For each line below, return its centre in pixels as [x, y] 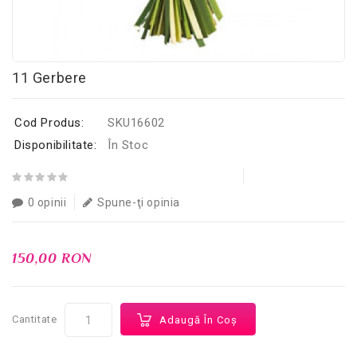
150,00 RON [52, 258]
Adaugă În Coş [199, 320]
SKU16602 [136, 123]
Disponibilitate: [56, 145]
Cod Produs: [49, 123]
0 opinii [47, 202]
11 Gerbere [49, 78]
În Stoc [128, 145]
